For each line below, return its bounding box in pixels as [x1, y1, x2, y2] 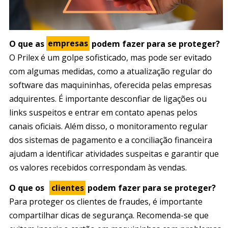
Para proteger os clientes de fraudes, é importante [9, 195, 203, 207]
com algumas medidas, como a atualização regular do [9, 65, 212, 77]
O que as [9, 38, 46, 49]
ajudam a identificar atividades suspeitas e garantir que [9, 148, 219, 159]
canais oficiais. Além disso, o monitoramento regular [9, 120, 208, 132]
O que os [9, 182, 44, 193]
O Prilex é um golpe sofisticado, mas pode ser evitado [9, 51, 212, 63]
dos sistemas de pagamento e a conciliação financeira [9, 134, 212, 146]
